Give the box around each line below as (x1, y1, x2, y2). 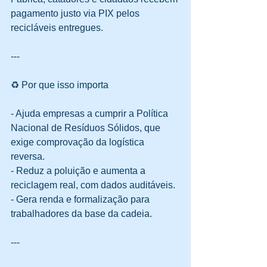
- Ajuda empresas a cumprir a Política (11, 108, 170, 119)
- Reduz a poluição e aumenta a (11, 166, 148, 176)
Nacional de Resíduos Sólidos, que (11, 123, 163, 133)
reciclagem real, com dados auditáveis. (11, 180, 180, 190)
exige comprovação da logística (11, 137, 147, 147)
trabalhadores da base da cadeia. (11, 209, 157, 219)
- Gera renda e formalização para (11, 194, 152, 204)
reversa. (11, 151, 49, 162)
